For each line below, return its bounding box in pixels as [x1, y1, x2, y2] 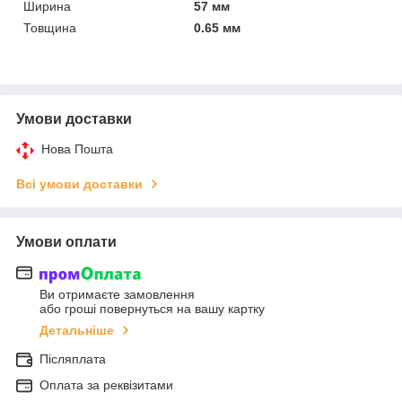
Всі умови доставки [16, 177, 143, 192]
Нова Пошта [41, 142, 113, 157]
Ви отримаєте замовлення [39, 286, 195, 301]
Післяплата [39, 351, 106, 366]
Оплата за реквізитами [39, 377, 173, 392]
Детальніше [39, 322, 114, 337]
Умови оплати [16, 234, 117, 250]
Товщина [23, 21, 76, 36]
